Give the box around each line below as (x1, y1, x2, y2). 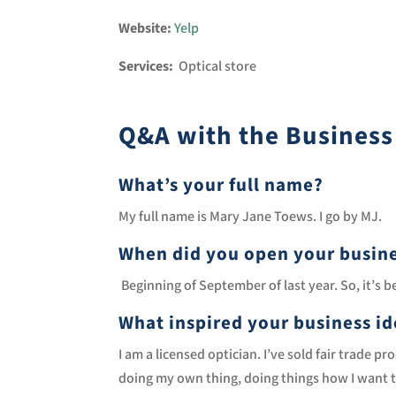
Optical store (173, 57, 257, 77)
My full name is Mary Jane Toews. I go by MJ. (118, 207, 383, 226)
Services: (118, 57, 174, 77)
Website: (118, 19, 172, 39)
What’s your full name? (118, 172, 324, 197)
